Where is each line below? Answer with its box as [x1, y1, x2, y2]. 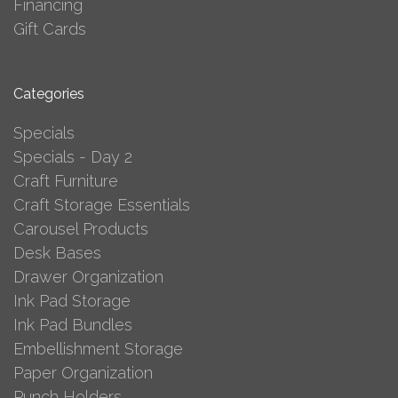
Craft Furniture [13, 171, 118, 190]
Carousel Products [13, 219, 148, 238]
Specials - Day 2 [13, 147, 132, 166]
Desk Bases [13, 243, 101, 262]
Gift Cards [13, 19, 86, 38]
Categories [13, 84, 84, 102]
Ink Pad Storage [13, 291, 131, 310]
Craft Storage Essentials [13, 195, 190, 214]
